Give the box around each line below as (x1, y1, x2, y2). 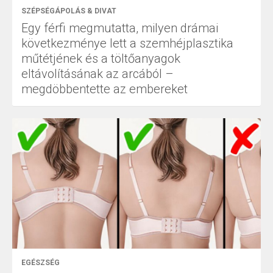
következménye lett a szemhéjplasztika (21, 35, 233, 51)
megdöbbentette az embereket (21, 81, 188, 96)
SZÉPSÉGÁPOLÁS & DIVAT (21, 6, 116, 15)
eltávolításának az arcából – (21, 66, 174, 81)
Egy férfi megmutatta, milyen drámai (21, 20, 218, 35)
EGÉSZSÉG (21, 258, 60, 267)
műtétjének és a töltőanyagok (21, 51, 180, 66)
